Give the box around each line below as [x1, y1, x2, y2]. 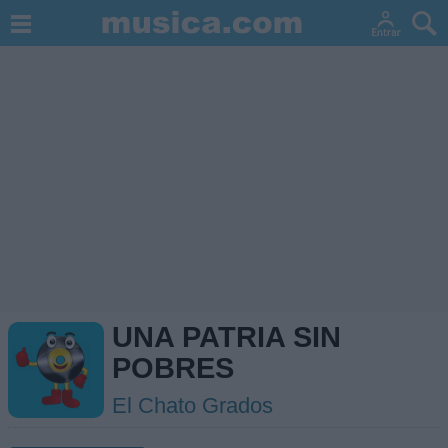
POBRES [112, 352, 234, 384]
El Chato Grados [112, 393, 273, 418]
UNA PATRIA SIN [112, 321, 341, 353]
